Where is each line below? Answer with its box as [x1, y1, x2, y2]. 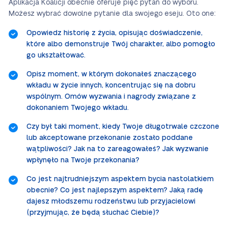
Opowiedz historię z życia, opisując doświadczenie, [26, 30, 203, 37]
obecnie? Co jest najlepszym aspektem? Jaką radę [26, 187, 203, 194]
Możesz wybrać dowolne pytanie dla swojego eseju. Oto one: [9, 10, 216, 17]
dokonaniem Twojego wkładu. [26, 104, 129, 111]
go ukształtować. [26, 52, 85, 59]
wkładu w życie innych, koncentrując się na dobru [26, 82, 195, 89]
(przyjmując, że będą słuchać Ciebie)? [26, 209, 159, 216]
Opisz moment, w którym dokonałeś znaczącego [26, 71, 196, 78]
